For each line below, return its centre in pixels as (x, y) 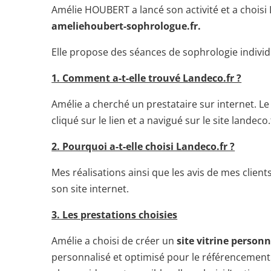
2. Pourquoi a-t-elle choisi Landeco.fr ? (143, 146)
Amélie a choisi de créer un (114, 240)
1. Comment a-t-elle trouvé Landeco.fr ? (147, 78)
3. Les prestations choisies (115, 214)
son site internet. (90, 188)
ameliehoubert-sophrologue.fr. (126, 26)
